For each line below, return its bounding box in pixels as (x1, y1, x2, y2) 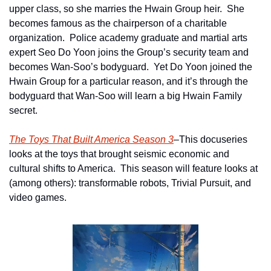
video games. (9, 192, 67, 203)
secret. (9, 105, 38, 116)
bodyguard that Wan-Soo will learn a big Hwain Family (9, 90, 242, 101)
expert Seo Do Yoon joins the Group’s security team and (9, 47, 249, 57)
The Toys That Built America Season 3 (9, 134, 174, 145)
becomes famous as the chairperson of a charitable (9, 18, 227, 28)
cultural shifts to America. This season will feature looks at (9, 163, 258, 174)
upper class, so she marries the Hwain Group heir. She (9, 3, 244, 14)
